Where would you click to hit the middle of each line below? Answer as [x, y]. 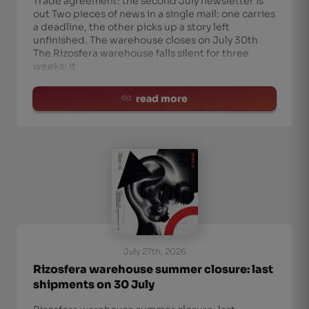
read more [162, 99]
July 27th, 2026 [154, 251]
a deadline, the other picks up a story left [131, 27]
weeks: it [54, 66]
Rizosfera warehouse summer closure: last [153, 269]
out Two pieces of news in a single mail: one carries [154, 14]
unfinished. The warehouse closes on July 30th [146, 40]
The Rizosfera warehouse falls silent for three [141, 53]
